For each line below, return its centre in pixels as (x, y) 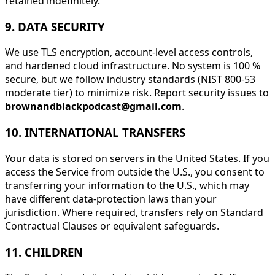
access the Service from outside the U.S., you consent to (135, 172)
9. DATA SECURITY (55, 26)
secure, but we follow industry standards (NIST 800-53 (130, 79)
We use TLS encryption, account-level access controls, (129, 52)
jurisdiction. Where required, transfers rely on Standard (134, 212)
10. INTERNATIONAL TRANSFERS (95, 133)
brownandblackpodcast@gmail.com (93, 107)
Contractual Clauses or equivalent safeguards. (112, 226)
